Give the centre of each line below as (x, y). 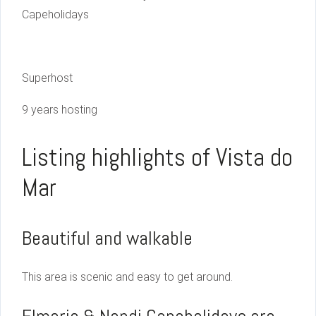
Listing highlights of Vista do (157, 158)
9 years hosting (60, 110)
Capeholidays (55, 15)
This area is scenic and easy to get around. (127, 277)
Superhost (47, 78)
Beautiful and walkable (107, 238)
